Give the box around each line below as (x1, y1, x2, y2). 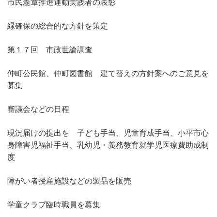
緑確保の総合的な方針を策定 (7, 21, 108, 30)
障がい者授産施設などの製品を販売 (7, 176, 131, 185)
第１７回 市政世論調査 (7, 45, 93, 54)
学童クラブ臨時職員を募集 (7, 200, 100, 209)
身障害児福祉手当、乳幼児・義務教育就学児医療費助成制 (7, 140, 209, 149)
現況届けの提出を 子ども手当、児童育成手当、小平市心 (7, 128, 209, 137)
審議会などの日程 (7, 105, 69, 113)
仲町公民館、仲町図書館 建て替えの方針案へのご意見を (7, 69, 209, 77)
